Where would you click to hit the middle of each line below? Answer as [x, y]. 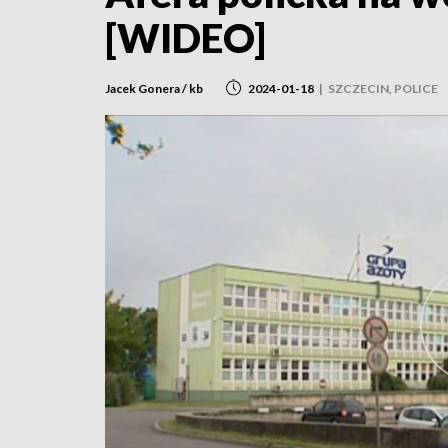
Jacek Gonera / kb [154, 88]
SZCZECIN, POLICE [383, 88]
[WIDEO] [185, 38]
